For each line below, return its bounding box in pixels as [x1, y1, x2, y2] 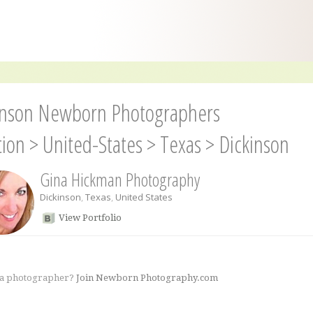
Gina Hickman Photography [39, 167, 200, 192]
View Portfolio [58, 212, 122, 223]
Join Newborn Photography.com [75, 272, 218, 283]
